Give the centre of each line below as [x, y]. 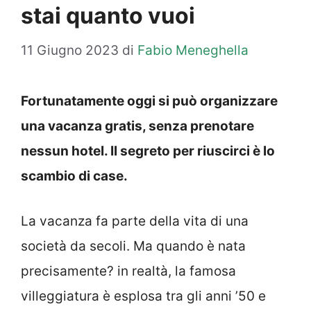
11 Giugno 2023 [70, 51]
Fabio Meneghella [193, 51]
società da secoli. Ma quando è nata [133, 246]
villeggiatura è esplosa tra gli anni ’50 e [143, 296]
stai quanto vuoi [108, 15]
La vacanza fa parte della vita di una [135, 221]
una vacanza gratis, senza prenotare [137, 126]
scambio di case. [74, 176]
